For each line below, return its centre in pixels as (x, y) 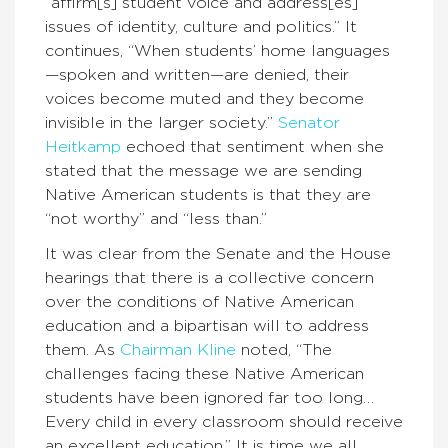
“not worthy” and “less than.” (156, 219)
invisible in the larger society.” (161, 123)
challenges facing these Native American (204, 374)
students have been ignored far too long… (209, 398)
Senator (309, 123)
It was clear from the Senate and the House (218, 254)
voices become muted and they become (204, 99)
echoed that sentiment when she (252, 147)
